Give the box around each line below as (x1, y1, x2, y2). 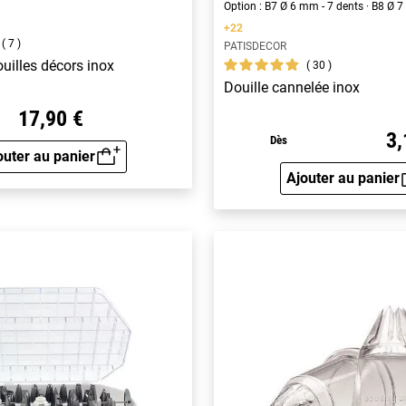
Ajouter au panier (285, 169, 400, 187)
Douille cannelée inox (224, 79, 361, 97)
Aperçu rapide (49, 159, 142, 177)
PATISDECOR (224, 40, 287, 53)
